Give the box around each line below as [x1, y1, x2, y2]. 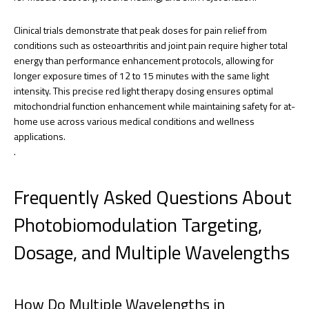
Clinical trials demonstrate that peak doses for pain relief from [14, 22, 267, 37]
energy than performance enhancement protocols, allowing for [14, 52, 274, 68]
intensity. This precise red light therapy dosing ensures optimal [14, 83, 273, 98]
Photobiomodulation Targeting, [14, 209, 262, 239]
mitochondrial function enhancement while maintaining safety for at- [14, 98, 295, 113]
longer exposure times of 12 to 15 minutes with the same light [14, 68, 269, 83]
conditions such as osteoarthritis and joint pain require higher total [14, 37, 288, 52]
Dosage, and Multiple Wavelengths [14, 237, 290, 267]
